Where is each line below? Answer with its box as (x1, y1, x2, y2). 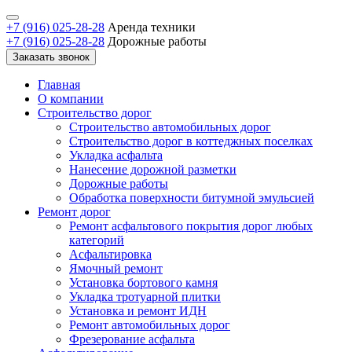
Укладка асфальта (69, 148, 163, 162)
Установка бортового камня (69, 276, 218, 289)
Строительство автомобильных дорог (69, 120, 271, 134)
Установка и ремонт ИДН (69, 304, 207, 317)
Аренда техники (108, 20, 196, 34)
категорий (69, 233, 124, 247)
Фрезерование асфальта (69, 332, 195, 346)
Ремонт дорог (38, 205, 111, 218)
